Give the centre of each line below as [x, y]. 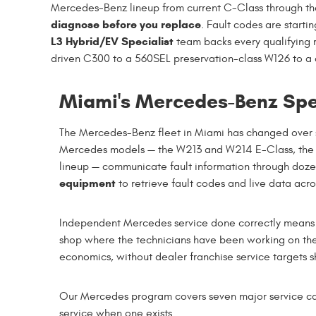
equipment [87, 183]
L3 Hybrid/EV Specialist [112, 41]
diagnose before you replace [126, 24]
